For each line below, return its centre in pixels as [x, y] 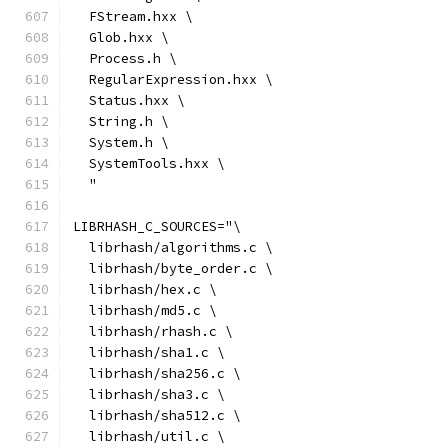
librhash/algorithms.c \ [173, 247]
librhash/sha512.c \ [157, 415]
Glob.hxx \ [121, 37]
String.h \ [121, 121]
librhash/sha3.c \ [149, 394]
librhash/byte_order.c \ [173, 268]
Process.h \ [125, 58]
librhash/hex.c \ [145, 289]
